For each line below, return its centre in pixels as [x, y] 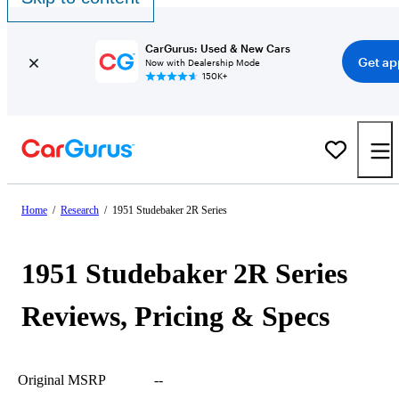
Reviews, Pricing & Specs [175, 316]
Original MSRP [62, 380]
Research [80, 210]
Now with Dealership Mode [202, 62]
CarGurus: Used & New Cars [217, 48]
